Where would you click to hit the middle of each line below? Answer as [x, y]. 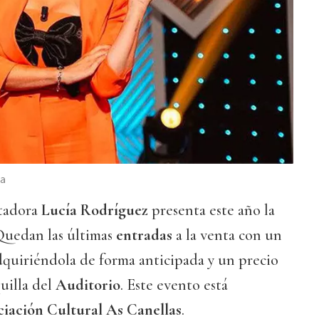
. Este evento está [174, 284]
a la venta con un [227, 235]
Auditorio [88, 284]
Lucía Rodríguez [95, 210]
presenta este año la [213, 210]
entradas [144, 235]
